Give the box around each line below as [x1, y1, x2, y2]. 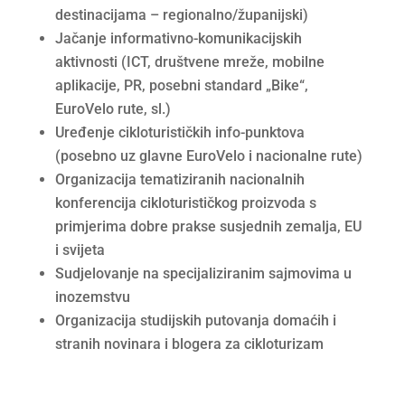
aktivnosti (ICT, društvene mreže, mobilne [54, 53, 325, 71]
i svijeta [54, 241, 105, 259]
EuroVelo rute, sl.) [54, 100, 171, 118]
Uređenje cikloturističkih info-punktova [54, 124, 305, 142]
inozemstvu [54, 288, 130, 306]
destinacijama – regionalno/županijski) [54, 6, 308, 24]
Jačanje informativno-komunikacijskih [54, 30, 302, 48]
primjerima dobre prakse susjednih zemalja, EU [54, 218, 362, 236]
